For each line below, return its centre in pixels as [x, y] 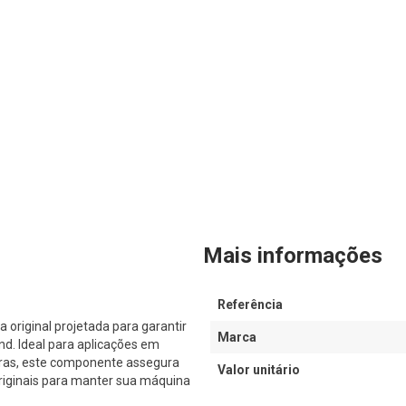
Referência [250, 305]
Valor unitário [259, 370]
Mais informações [293, 256]
